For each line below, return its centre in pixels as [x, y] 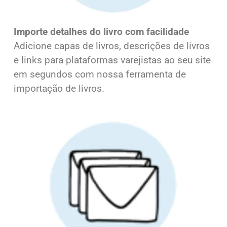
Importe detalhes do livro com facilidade [101, 32]
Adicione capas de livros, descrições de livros [112, 46]
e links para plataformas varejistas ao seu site [112, 60]
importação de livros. [59, 88]
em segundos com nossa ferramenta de [100, 74]
